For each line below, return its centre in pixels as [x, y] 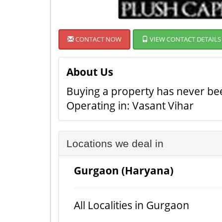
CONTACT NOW [98, 39]
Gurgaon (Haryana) [124, 170]
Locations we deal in [115, 143]
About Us [90, 72]
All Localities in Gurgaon [132, 205]
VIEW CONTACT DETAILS [185, 39]
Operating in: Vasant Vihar [130, 106]
